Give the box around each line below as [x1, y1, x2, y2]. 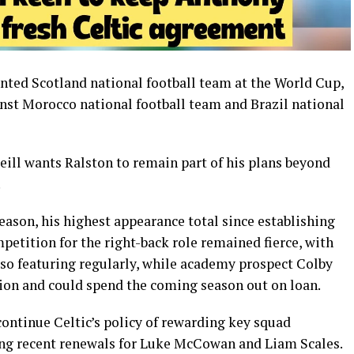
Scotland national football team [32, 73, 232, 92]
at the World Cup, [232, 73, 344, 92]
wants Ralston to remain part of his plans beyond [21, 153, 330, 172]
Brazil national [250, 95, 345, 114]
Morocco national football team [22, 95, 221, 114]
